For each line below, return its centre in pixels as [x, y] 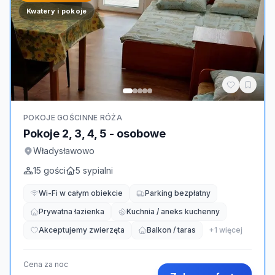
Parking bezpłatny [178, 193]
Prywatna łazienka [72, 211]
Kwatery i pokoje [57, 11]
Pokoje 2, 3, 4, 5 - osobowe [95, 134]
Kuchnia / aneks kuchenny [173, 211]
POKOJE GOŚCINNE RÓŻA [73, 118]
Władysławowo [64, 151]
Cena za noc [46, 264]
